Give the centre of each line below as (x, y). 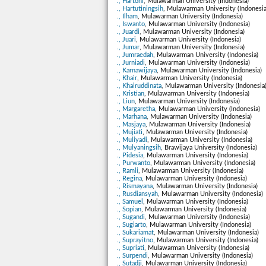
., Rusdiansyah (137, 194)
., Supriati (131, 248)
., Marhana (132, 117)
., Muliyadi (132, 140)
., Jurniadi (131, 63)
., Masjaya (131, 125)
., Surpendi (132, 256)
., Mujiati (130, 132)
